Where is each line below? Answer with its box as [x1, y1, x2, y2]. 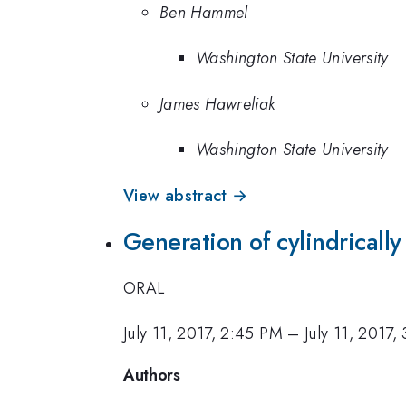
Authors [123, 362, 180, 387]
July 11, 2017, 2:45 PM [123, 322, 283, 345]
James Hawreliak [159, 92, 275, 116]
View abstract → [123, 183, 248, 208]
